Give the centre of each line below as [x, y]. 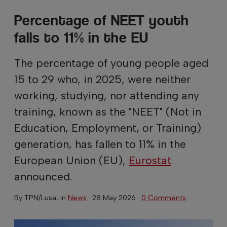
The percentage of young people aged [111, 63]
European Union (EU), [71, 160]
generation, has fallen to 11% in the [100, 144]
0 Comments [164, 197]
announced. [43, 176]
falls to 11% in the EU [81, 37]
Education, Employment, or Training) [108, 127]
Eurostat [150, 160]
